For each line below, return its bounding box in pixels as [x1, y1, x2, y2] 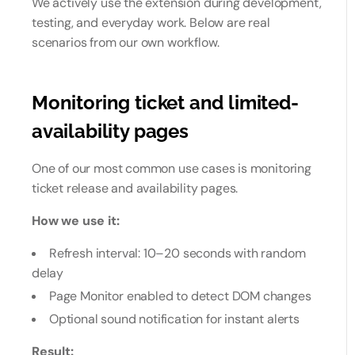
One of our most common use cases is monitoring [32, 160, 311, 177]
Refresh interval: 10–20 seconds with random [49, 245, 306, 261]
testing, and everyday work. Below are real [32, 14, 270, 31]
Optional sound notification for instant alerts [49, 311, 300, 327]
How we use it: [32, 212, 120, 229]
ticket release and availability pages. [32, 180, 239, 197]
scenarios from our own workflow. [32, 34, 219, 51]
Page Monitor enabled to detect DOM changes [49, 288, 311, 304]
